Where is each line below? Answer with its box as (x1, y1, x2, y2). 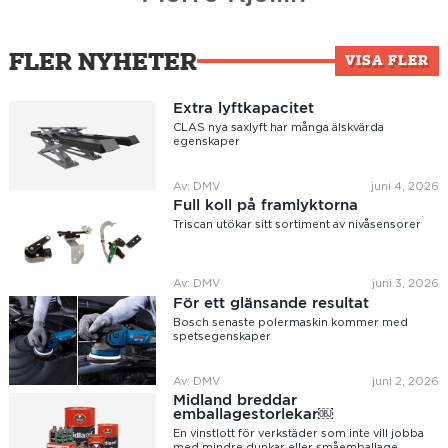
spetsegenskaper (173, 330, 272, 342)
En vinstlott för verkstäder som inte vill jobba (173, 428, 425, 440)
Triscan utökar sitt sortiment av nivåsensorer (173, 219, 422, 231)
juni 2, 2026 (372, 375, 440, 387)
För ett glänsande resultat (173, 292, 370, 312)
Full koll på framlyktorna (173, 195, 359, 215)
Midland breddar (173, 390, 298, 410)
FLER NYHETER (8, 46, 197, 76)
